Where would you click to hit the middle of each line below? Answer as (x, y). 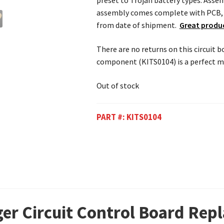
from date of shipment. (138, 25)
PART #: (111, 117)
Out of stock (117, 85)
